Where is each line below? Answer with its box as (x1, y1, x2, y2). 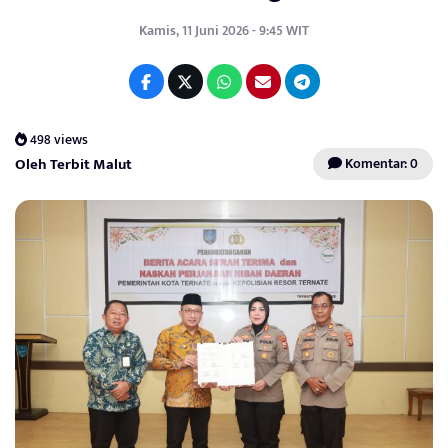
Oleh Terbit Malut (15, 152, 132, 178)
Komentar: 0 (342, 152, 418, 176)
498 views (27, 128, 89, 151)
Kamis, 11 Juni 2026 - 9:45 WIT (139, 19, 309, 42)
